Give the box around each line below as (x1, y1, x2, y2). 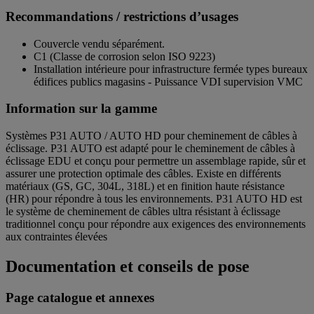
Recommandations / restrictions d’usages (6, 8, 238, 24)
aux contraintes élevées (6, 230, 107, 243)
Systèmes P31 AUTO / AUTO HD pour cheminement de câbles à (6, 129, 297, 142)
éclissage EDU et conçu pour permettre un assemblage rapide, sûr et (6, 154, 306, 167)
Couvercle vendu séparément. (34, 37, 165, 50)
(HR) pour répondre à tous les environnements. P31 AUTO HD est (6, 192, 302, 205)
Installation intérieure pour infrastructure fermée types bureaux (34, 62, 308, 75)
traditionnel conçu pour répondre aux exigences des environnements (6, 217, 306, 230)
